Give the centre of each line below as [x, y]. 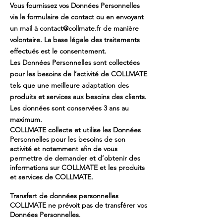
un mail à [25, 28]
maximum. [26, 119]
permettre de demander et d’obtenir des [75, 158]
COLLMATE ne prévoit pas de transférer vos [79, 205]
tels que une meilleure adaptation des [69, 85]
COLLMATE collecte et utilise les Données [75, 130]
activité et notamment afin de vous [64, 149]
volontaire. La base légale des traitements [75, 40]
